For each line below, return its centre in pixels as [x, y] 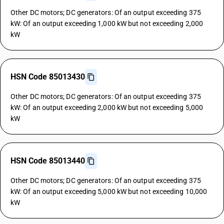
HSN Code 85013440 [48, 161]
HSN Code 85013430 [48, 77]
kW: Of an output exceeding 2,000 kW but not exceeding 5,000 [107, 107]
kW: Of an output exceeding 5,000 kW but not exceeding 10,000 [109, 191]
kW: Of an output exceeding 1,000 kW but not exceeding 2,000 [107, 23]
